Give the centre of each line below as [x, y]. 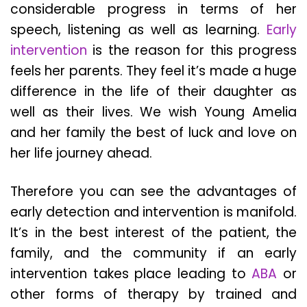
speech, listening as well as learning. [138, 30]
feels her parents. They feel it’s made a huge [153, 71]
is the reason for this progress [192, 51]
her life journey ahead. [81, 153]
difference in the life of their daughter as [153, 92]
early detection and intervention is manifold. [153, 212]
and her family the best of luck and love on [153, 133]
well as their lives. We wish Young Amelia [153, 112]
